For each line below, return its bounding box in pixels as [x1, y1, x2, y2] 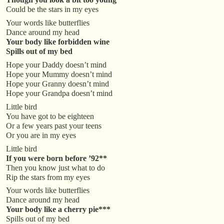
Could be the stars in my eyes [6, 4, 98, 13]
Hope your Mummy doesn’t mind [6, 69, 112, 78]
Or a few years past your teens [6, 121, 101, 130]
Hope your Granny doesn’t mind [6, 79, 109, 88]
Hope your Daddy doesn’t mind [6, 60, 106, 69]
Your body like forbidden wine [6, 37, 109, 46]
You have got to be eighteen [6, 111, 94, 120]
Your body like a [6, 205, 64, 214]
